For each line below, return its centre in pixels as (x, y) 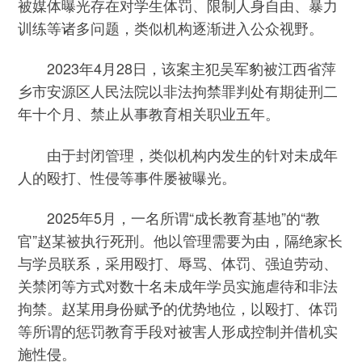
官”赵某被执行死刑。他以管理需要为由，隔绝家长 (181, 240)
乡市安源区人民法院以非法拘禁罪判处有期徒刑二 (178, 91)
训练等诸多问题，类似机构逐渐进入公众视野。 (171, 27)
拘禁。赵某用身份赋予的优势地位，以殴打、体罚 (178, 308)
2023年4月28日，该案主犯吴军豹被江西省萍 (177, 68)
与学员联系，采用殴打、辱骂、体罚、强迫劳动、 (178, 263)
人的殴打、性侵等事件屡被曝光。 (127, 177)
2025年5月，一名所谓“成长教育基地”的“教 (169, 218)
